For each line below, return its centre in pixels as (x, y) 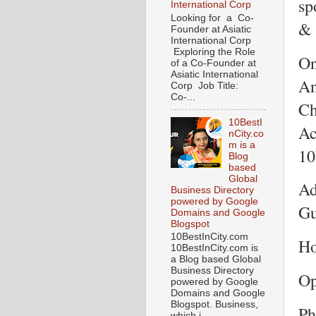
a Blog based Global (216, 260)
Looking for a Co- (212, 18)
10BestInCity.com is (214, 248)
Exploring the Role (213, 51)
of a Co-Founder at (213, 63)
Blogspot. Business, (214, 305)
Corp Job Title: (207, 85)
